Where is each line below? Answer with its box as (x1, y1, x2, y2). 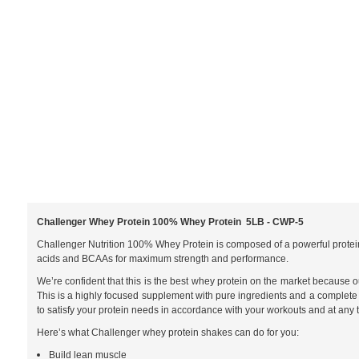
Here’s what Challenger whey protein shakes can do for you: (36, 327, 299, 339)
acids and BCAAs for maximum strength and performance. (36, 253, 288, 265)
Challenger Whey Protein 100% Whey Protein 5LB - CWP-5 (36, 216, 304, 228)
